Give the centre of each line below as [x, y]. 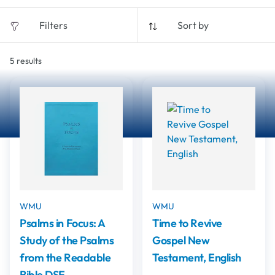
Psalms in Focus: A [62, 223]
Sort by [193, 25]
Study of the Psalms [67, 240]
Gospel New [181, 240]
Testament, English [197, 258]
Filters [53, 25]
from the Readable [65, 258]
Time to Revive [187, 223]
